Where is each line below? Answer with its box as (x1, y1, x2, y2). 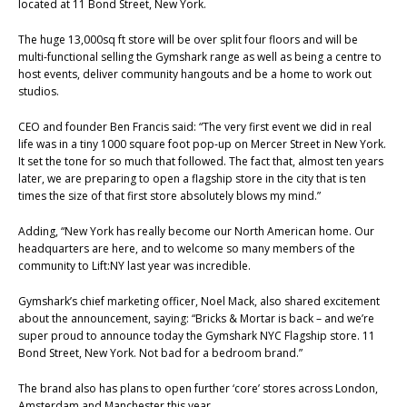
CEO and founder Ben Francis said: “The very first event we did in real (18, 118, 372, 134)
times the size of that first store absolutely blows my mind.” (18, 187, 321, 203)
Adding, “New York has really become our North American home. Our (18, 223, 374, 239)
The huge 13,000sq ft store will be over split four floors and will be (18, 31, 358, 47)
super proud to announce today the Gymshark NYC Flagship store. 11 (18, 327, 375, 343)
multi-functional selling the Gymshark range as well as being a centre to (18, 48, 382, 65)
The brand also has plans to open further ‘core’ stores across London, (18, 380, 378, 396)
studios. (18, 83, 59, 99)
